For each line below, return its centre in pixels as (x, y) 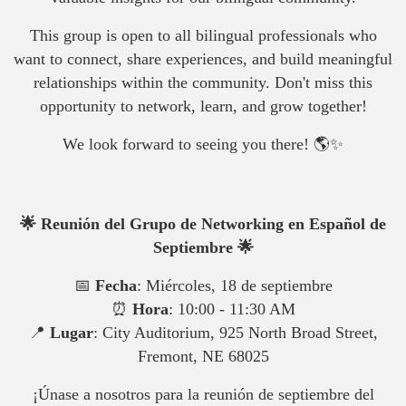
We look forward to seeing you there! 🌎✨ (203, 144)
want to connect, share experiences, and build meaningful (203, 58)
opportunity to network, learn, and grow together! (203, 106)
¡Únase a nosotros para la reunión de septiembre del (203, 394)
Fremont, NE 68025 (203, 356)
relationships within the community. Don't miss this (203, 82)
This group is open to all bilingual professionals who (203, 35)
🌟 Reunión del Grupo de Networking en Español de (203, 223)
